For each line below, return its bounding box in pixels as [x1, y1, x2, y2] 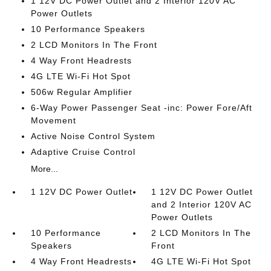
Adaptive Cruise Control [30, 147, 135, 157]
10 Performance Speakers [30, 24, 145, 34]
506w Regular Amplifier [30, 87, 132, 97]
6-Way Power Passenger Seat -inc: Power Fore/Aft [30, 103, 252, 113]
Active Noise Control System [30, 131, 155, 141]
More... [30, 164, 58, 174]
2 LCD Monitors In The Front [30, 40, 157, 50]
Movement [30, 116, 76, 125]
